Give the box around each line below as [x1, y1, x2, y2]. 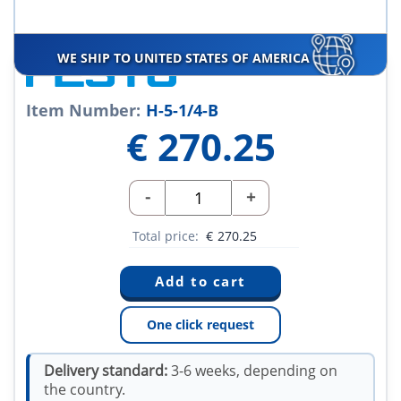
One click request [147, 316, 254, 334]
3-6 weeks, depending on [167, 361, 337, 381]
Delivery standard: [44, 361, 167, 381]
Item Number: [26, 99, 141, 122]
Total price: [132, 227, 202, 245]
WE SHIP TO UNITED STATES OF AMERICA [56, 49, 313, 67]
